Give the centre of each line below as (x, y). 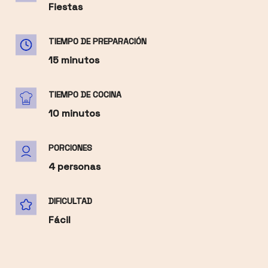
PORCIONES (70, 148)
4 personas (74, 167)
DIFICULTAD (70, 201)
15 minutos (74, 60)
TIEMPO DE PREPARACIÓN (97, 42)
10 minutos (74, 114)
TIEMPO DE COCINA (85, 95)
